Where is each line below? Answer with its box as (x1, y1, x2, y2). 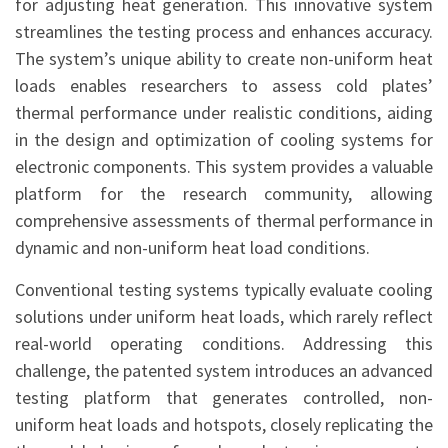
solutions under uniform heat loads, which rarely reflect (15, 305, 433, 328)
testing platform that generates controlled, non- (15, 386, 433, 409)
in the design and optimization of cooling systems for (15, 128, 433, 151)
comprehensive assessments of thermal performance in (15, 209, 433, 232)
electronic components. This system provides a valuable (15, 155, 433, 178)
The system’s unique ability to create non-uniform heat (15, 47, 433, 70)
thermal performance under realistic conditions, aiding (15, 101, 433, 124)
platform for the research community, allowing (15, 182, 433, 205)
